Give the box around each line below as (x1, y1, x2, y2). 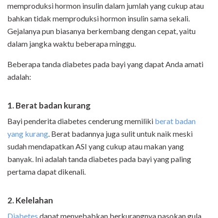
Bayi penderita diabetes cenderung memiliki (7, 116, 155, 126)
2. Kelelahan (7, 195, 53, 206)
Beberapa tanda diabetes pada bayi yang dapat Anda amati (7, 59, 203, 69)
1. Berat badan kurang (7, 100, 91, 111)
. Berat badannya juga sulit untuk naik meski (48, 129, 193, 139)
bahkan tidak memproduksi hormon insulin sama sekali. (7, 14, 190, 23)
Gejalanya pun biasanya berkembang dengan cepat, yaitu (7, 26, 196, 36)
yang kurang (7, 129, 48, 139)
